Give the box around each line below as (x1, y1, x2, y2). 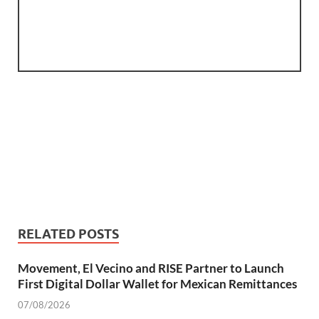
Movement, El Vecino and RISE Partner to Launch (18, 261, 284, 276)
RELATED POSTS (18, 226, 119, 242)
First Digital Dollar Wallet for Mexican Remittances (18, 276, 297, 292)
